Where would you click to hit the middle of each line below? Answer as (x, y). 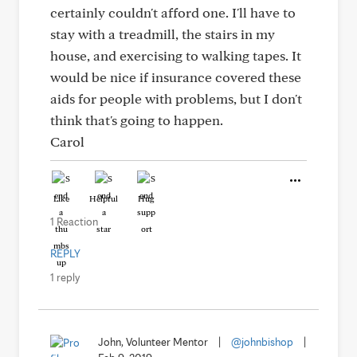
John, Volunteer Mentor (153, 342)
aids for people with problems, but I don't (176, 98)
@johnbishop (262, 342)
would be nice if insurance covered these (176, 77)
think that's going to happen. (137, 120)
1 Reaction (74, 222)
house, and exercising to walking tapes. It (176, 55)
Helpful (104, 198)
